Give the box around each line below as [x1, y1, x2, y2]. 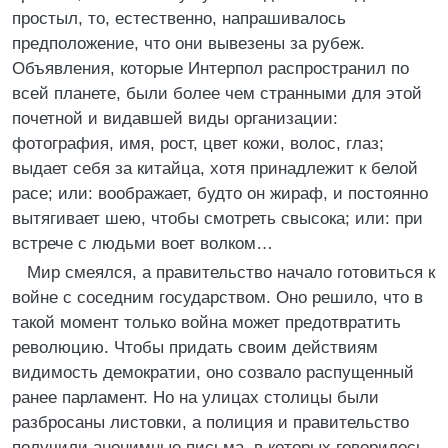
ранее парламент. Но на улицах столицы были [12, 388, 379, 407]
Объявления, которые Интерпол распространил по [12, 59, 409, 78]
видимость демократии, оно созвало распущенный [12, 363, 414, 382]
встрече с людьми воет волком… [12, 234, 273, 253]
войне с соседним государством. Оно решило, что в [12, 288, 423, 307]
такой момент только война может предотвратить [12, 313, 401, 332]
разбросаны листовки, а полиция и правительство [12, 413, 409, 432]
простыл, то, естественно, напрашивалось [12, 9, 346, 28]
